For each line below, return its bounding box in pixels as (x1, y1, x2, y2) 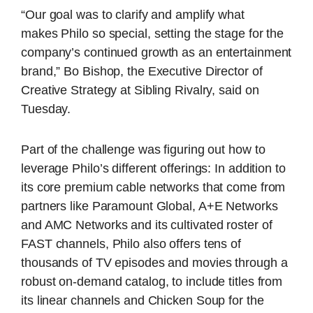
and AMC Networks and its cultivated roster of (21, 217, 272, 232)
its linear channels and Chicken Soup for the (21, 293, 264, 307)
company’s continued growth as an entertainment (21, 45, 292, 60)
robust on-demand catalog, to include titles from (21, 274, 283, 289)
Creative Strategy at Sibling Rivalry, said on (21, 83, 259, 98)
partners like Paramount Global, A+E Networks (21, 198, 278, 213)
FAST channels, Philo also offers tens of (21, 236, 241, 251)
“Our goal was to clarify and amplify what (21, 8, 245, 22)
